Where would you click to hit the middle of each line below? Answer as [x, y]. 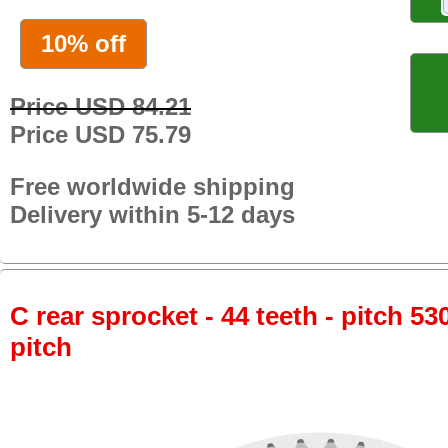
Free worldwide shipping [152, 186]
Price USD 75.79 [100, 134]
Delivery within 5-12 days [152, 214]
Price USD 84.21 [100, 106]
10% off [83, 43]
